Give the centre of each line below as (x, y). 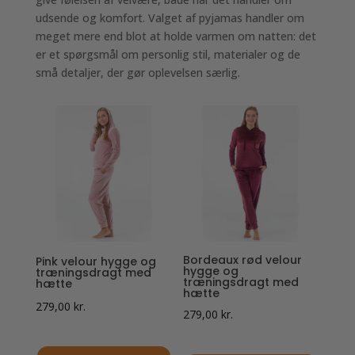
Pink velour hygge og (95, 262)
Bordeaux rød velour (243, 260)
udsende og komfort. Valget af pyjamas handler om (170, 18)
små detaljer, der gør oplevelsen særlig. (137, 73)
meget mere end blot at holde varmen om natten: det (176, 36)
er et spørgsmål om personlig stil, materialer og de (168, 54)
